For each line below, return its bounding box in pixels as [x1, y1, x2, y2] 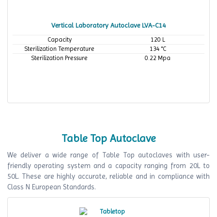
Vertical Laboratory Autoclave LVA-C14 [51, 21, 166, 29]
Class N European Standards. [7, 182, 96, 191]
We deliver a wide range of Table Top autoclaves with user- [7, 150, 210, 159]
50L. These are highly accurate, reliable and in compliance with [7, 171, 210, 181]
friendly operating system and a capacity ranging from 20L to [7, 161, 210, 170]
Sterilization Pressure [31, 54, 88, 62]
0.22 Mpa [145, 54, 170, 62]
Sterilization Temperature [24, 45, 94, 52]
